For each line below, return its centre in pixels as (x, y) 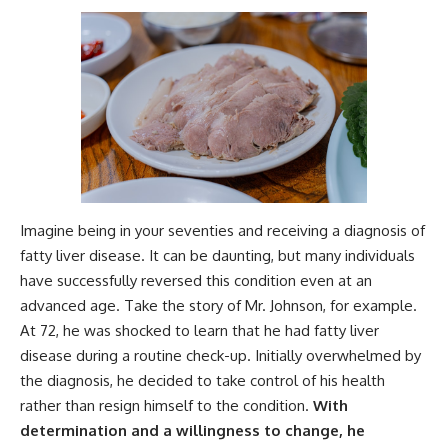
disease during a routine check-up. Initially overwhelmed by (220, 355)
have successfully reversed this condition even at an (196, 280)
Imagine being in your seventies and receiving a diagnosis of (222, 230)
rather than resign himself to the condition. (164, 405)
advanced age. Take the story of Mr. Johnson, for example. (218, 305)
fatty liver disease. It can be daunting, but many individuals (217, 255)
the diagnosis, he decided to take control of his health (202, 380)
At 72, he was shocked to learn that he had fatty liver (199, 330)
